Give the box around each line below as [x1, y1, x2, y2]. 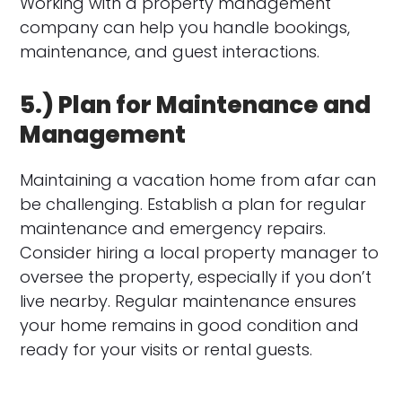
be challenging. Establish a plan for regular [20, 192, 367, 215]
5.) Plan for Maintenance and [20, 88, 371, 121]
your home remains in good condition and [20, 313, 360, 336]
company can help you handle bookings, [20, 15, 351, 39]
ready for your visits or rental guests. [20, 337, 313, 361]
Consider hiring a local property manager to [20, 240, 380, 264]
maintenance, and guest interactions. [20, 39, 320, 63]
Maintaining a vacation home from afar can [20, 168, 377, 191]
